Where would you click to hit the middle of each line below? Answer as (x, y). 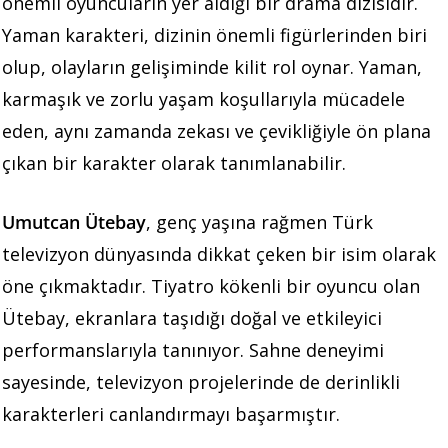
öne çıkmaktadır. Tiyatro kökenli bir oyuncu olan (211, 286)
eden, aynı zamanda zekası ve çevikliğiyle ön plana (216, 131)
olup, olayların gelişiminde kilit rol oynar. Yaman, (212, 67)
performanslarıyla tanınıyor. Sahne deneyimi (193, 350)
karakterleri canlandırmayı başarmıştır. (171, 414)
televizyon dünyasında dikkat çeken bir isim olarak (219, 254)
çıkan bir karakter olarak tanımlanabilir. (174, 163)
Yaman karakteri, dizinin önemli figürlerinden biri (214, 35)
